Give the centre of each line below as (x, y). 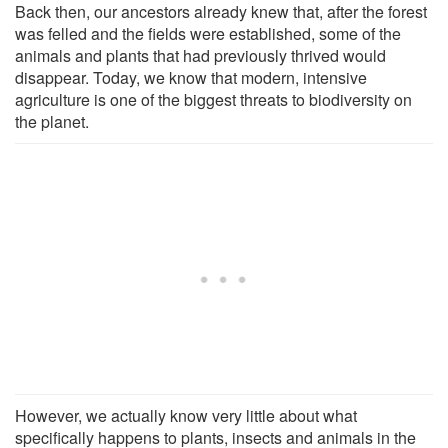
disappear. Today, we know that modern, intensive (191, 77)
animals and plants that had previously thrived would (200, 55)
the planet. (52, 121)
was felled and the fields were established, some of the (208, 33)
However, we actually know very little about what (186, 415)
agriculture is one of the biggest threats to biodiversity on (213, 99)
